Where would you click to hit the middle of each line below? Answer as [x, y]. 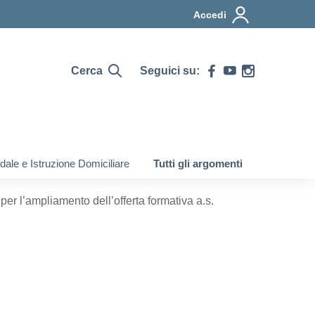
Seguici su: [170, 70]
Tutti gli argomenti [198, 163]
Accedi [210, 15]
